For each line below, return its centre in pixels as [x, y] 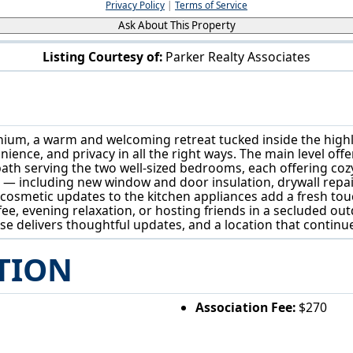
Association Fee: [245, 308]
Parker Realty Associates [238, 56]
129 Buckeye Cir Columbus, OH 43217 [177, 81]
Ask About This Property [176, 25]
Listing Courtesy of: [102, 56]
